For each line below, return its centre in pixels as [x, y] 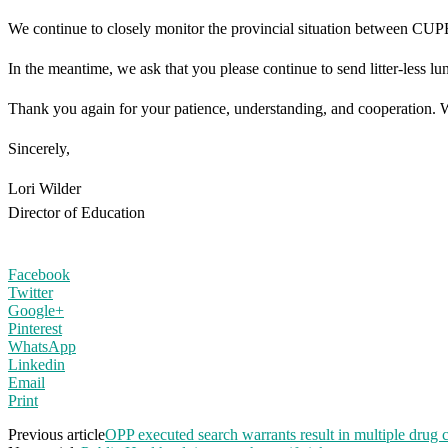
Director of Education [76, 212]
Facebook [39, 274]
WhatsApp [42, 346]
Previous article [56, 434]
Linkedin [36, 364]
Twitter [30, 292]
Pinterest [35, 328]
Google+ [36, 310]
